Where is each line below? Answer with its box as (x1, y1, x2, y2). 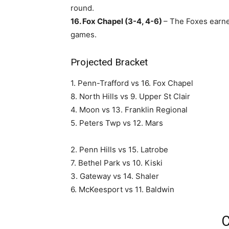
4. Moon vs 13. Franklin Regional (71, 105, 188, 114)
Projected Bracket (71, 56, 148, 68)
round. (71, 3, 94, 13)
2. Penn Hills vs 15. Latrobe (71, 145, 168, 154)
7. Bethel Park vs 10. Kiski (71, 158, 163, 168)
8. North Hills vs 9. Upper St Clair (71, 91, 190, 101)
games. (71, 30, 99, 39)
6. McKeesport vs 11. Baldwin (71, 185, 174, 194)
